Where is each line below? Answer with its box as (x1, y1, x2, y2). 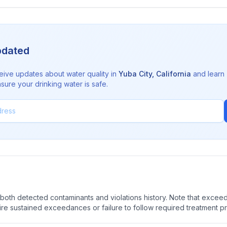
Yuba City (119, 69, 152, 78)
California (156, 69, 191, 78)
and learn (191, 69, 224, 78)
